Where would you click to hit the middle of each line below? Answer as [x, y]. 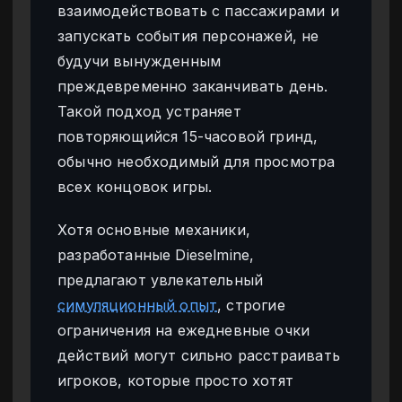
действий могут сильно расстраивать [199, 355]
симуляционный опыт [138, 305]
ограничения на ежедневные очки [184, 330]
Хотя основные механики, [154, 229]
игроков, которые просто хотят [176, 380]
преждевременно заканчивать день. [193, 86]
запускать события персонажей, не [188, 35]
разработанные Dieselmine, [156, 254]
